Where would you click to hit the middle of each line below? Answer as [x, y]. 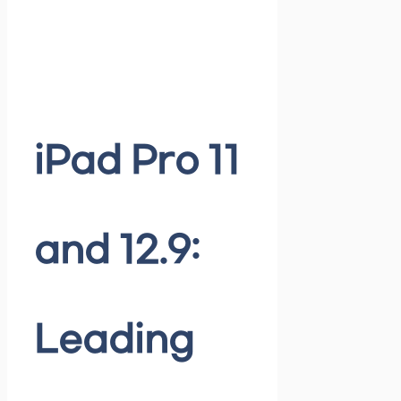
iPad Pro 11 [137, 162]
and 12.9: [117, 252]
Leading [114, 341]
